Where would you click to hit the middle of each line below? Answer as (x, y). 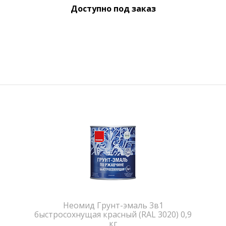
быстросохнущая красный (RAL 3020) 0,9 (113, 214)
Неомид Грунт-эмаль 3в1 (113, 205)
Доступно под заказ (113, 8)
